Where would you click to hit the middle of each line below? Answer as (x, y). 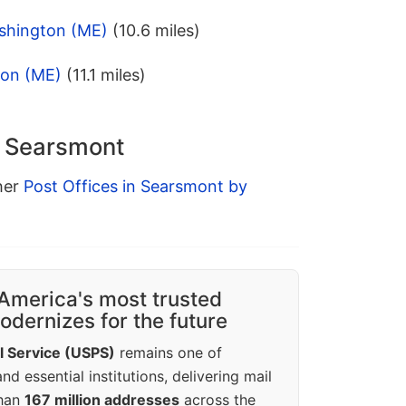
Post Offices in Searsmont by (135, 187)
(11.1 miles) (106, 75)
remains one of (169, 353)
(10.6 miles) (156, 31)
